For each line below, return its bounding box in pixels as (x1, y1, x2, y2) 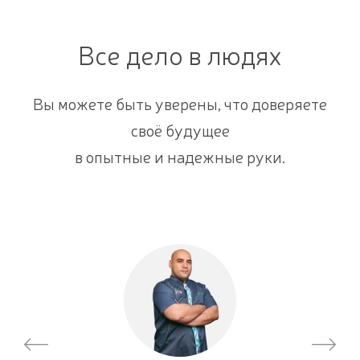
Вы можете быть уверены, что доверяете (33, 92, 327, 114)
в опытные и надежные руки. (75, 145, 285, 167)
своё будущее (130, 119, 230, 141)
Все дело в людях (78, 37, 282, 72)
